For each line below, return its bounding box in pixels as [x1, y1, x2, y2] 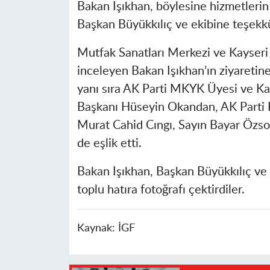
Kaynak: [77, 222, 118, 233]
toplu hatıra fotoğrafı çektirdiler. [77, 183, 245, 196]
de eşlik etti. [77, 137, 142, 149]
